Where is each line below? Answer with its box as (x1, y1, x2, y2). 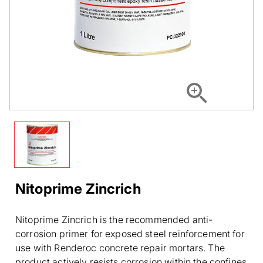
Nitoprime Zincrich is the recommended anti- (15, 213, 213, 225)
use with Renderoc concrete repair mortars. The (15, 241, 225, 254)
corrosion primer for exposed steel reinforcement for (15, 227, 245, 240)
